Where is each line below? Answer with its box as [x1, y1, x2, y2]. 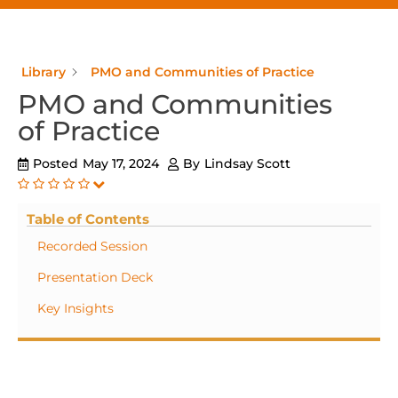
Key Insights [37, 300, 114, 316]
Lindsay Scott [204, 155, 291, 171]
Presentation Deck [37, 269, 153, 285]
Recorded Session [37, 238, 147, 254]
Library [21, 64, 66, 80]
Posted [33, 155, 78, 171]
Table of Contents [27, 211, 149, 227]
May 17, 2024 [83, 155, 159, 171]
